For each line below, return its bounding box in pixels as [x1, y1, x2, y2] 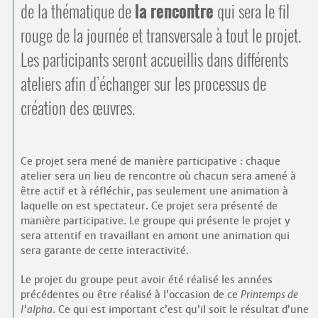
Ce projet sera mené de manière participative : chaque [20, 155, 280, 168]
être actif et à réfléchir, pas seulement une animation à [20, 185, 288, 197]
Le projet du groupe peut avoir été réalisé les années [20, 273, 273, 286]
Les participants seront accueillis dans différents [20, 48, 288, 72]
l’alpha [20, 303, 53, 316]
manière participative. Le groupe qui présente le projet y [20, 214, 290, 227]
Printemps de [240, 288, 298, 301]
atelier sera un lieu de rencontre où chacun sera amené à [20, 170, 296, 182]
